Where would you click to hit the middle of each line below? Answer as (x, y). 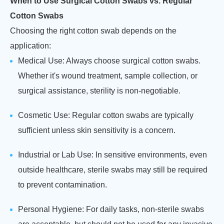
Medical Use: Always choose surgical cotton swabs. (109, 61)
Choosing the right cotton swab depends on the (93, 31)
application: (30, 46)
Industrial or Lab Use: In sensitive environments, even (112, 155)
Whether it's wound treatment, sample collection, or (108, 76)
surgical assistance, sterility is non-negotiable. (99, 91)
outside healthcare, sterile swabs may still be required (113, 170)
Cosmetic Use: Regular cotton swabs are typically (106, 115)
